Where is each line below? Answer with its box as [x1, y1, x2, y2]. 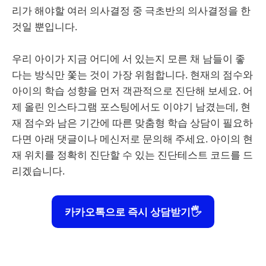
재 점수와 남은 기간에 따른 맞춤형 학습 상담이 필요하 [12, 116, 253, 130]
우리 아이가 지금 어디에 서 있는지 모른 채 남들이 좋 [12, 52, 245, 66]
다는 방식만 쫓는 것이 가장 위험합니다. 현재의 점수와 [12, 68, 253, 82]
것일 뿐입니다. [12, 20, 77, 34]
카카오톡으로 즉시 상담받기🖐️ [65, 204, 201, 218]
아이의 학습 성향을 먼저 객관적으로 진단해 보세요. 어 [12, 84, 253, 98]
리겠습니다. [12, 164, 65, 178]
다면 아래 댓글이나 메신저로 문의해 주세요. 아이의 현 [12, 132, 253, 146]
